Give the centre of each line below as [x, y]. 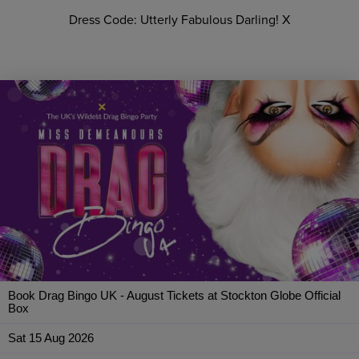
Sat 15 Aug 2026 [51, 338]
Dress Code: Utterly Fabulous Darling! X [179, 19]
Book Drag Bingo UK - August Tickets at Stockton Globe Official [174, 296]
